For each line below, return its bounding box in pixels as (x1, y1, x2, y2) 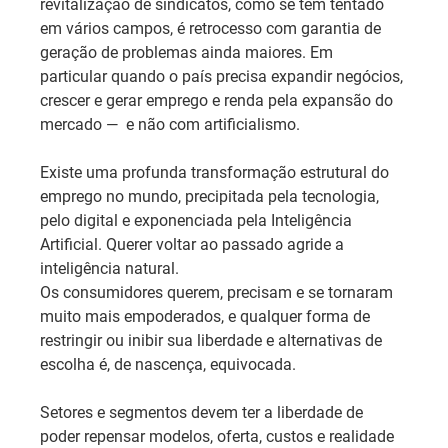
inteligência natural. (40, 258, 180, 278)
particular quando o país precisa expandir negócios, (40, 66, 408, 86)
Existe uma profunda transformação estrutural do (40, 162, 394, 182)
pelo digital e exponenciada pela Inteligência (40, 210, 357, 230)
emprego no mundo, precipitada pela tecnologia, (40, 186, 384, 206)
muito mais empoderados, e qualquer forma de (40, 306, 375, 326)
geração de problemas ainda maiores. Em (40, 42, 338, 62)
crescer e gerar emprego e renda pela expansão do (40, 90, 398, 110)
